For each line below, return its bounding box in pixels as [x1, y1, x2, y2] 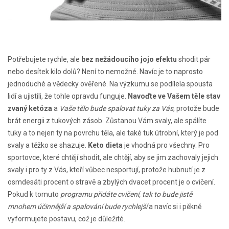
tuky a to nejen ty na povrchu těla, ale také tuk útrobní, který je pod [8, 129, 218, 138]
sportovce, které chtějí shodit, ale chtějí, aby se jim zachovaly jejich [8, 153, 218, 162]
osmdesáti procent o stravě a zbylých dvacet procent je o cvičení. [8, 178, 215, 187]
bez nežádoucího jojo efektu [81, 55, 177, 64]
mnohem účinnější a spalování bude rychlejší [8, 202, 147, 211]
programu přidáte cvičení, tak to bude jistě [60, 190, 192, 199]
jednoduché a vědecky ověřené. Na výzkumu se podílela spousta [8, 80, 213, 88]
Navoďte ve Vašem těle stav [128, 92, 220, 101]
